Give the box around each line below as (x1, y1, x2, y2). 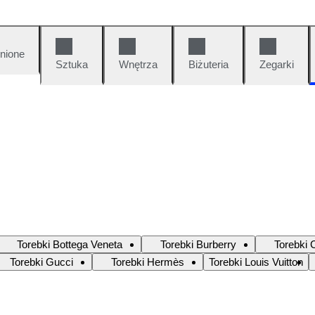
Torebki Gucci (10, 255, 73, 268)
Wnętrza (119, 58, 157, 70)
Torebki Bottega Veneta (17, 238, 122, 250)
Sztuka (56, 58, 88, 70)
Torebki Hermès (111, 255, 184, 268)
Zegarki (259, 58, 294, 70)
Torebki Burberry (160, 238, 236, 250)
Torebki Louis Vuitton (209, 255, 303, 268)
